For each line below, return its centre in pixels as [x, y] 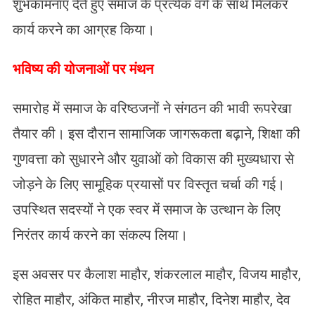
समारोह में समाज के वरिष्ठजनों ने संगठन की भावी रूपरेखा [152, 109]
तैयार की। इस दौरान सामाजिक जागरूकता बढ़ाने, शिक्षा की [156, 134]
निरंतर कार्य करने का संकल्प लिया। [100, 235]
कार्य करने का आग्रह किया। [83, 30]
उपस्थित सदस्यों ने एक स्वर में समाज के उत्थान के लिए [146, 210]
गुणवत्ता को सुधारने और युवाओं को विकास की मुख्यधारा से [153, 159]
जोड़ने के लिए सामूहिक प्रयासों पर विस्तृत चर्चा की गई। [148, 185]
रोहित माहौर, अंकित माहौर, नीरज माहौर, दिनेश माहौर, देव [151, 300]
